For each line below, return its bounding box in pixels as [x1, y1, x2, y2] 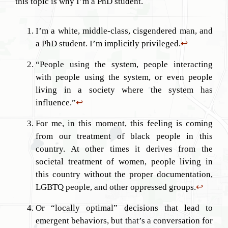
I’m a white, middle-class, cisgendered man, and [36, 26, 213, 36]
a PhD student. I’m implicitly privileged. [36, 39, 181, 48]
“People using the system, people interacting [36, 60, 213, 69]
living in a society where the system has [36, 85, 213, 95]
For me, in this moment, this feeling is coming [36, 119, 213, 128]
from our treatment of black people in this [36, 131, 213, 141]
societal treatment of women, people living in [36, 157, 213, 166]
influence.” [36, 98, 76, 107]
